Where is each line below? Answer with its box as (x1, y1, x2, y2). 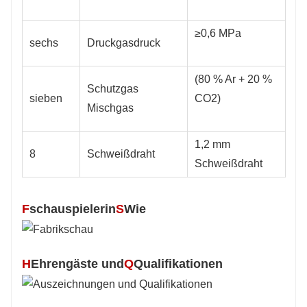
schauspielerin (29, 202, 116, 217)
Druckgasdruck (87, 37, 160, 49)
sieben (29, 93, 62, 105)
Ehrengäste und (31, 257, 124, 271)
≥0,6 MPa (195, 27, 241, 40)
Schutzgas (87, 83, 138, 95)
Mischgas (87, 102, 134, 114)
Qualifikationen (134, 257, 223, 271)
